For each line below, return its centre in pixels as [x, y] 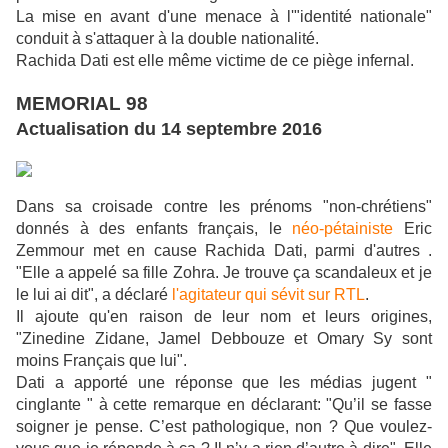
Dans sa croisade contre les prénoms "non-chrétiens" [224, 207]
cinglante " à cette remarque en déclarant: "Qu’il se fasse [224, 405]
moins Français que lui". [101, 361]
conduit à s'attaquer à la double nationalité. [167, 39]
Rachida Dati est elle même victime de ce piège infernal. [215, 61]
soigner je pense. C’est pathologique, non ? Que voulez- [224, 427]
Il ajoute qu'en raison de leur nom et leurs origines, [224, 317]
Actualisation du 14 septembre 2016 [169, 129]
